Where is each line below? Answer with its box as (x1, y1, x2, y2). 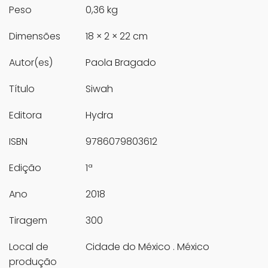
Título (9, 82, 35, 96)
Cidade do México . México (86, 240, 209, 254)
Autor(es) (9, 56, 53, 70)
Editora (9, 108, 42, 123)
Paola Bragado (86, 56, 156, 70)
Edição (9, 161, 41, 175)
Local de (9, 240, 48, 254)
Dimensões (9, 29, 60, 44)
